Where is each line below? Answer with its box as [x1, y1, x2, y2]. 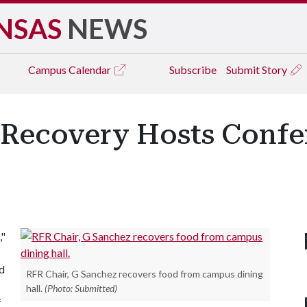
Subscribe [169, 63, 217, 76]
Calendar [69, 63, 113, 76]
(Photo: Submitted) [45, 282, 117, 294]
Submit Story [226, 63, 289, 76]
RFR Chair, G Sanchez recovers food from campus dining [26, 268, 263, 280]
